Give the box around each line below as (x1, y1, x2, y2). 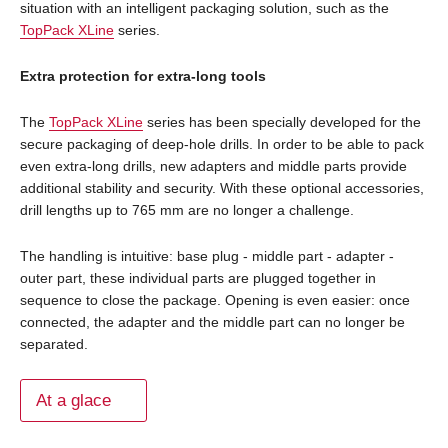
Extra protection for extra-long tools (20, 67, 266, 84)
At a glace (36, 390, 111, 410)
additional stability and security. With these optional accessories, (20, 179, 424, 196)
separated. (20, 335, 88, 352)
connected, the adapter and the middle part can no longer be (20, 313, 405, 330)
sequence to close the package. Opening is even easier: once (20, 291, 410, 308)
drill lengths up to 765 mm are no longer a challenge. (20, 201, 362, 218)
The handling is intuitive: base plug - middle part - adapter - (20, 247, 394, 264)
